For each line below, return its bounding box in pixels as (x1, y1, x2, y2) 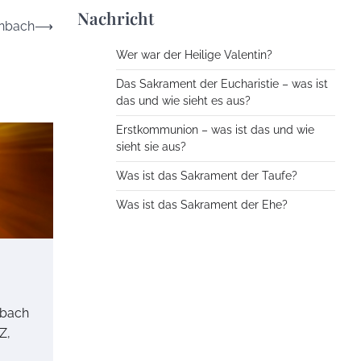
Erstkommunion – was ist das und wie (116, 123, 314, 137)
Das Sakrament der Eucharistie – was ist (116, 77, 328, 91)
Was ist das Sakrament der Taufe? (116, 169, 297, 183)
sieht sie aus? (116, 140, 186, 154)
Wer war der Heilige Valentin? (116, 48, 272, 62)
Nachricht (77, 6, 154, 30)
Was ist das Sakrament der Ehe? (116, 198, 288, 212)
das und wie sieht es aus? (116, 94, 251, 108)
